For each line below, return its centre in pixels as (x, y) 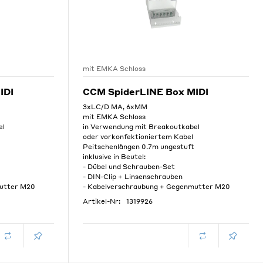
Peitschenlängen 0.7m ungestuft (138, 147)
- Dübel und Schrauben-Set (129, 167)
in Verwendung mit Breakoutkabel (141, 127)
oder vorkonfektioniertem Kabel (138, 137)
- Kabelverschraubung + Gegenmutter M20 (156, 187)
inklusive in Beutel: (114, 157)
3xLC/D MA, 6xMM (115, 107)
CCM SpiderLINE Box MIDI (145, 92)
